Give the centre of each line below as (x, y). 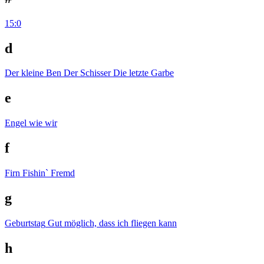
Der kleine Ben (33, 73)
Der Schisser (87, 73)
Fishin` (35, 173)
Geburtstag (25, 223)
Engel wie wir (31, 123)
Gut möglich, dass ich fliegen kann (112, 223)
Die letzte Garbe (143, 73)
